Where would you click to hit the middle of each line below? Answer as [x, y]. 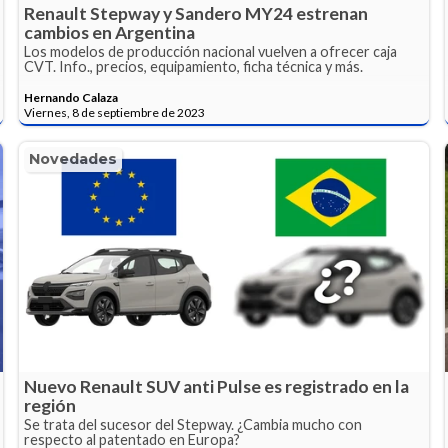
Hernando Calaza [71, 98]
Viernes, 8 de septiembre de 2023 [115, 113]
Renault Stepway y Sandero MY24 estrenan [196, 14]
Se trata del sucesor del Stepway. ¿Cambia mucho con [193, 425]
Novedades [73, 159]
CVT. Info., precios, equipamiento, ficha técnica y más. [194, 67]
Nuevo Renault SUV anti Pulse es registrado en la [217, 387]
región [50, 406]
